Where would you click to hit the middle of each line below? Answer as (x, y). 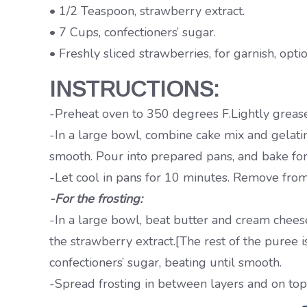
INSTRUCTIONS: (134, 89)
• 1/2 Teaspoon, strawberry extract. (147, 11)
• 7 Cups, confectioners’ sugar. (133, 32)
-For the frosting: (96, 199)
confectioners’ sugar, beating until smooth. (165, 262)
